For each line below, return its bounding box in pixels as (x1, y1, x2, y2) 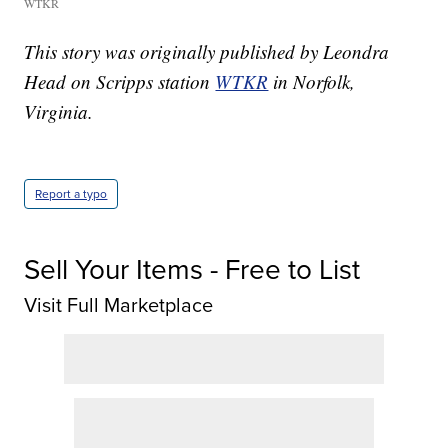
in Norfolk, (268, 69, 356, 95)
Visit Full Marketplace (24, 290, 214, 321)
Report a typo (35, 185, 108, 204)
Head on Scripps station (24, 69, 216, 95)
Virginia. (24, 99, 94, 125)
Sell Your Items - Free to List (24, 249, 361, 291)
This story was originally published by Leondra (24, 39, 390, 65)
